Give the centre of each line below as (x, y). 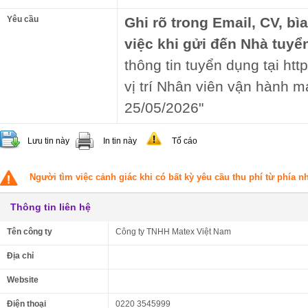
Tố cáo (185, 141)
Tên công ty (30, 232)
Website (23, 280)
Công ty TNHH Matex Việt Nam (173, 232)
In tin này (120, 141)
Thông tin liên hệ (51, 207)
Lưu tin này (48, 141)
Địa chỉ (20, 256)
